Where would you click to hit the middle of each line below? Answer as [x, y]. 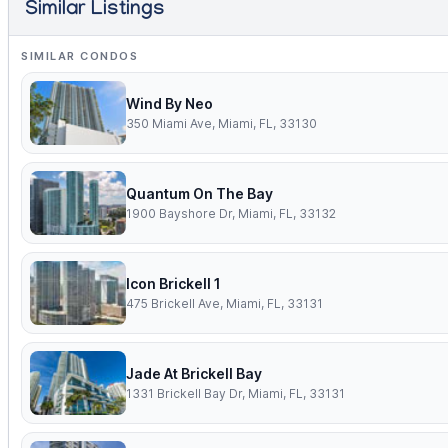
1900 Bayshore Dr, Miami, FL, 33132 [231, 214]
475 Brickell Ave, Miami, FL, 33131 [224, 304]
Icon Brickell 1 [173, 284]
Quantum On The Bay [199, 194]
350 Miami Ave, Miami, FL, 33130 [221, 124]
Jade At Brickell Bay [194, 374]
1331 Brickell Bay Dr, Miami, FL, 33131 [235, 394]
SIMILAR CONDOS [80, 56]
